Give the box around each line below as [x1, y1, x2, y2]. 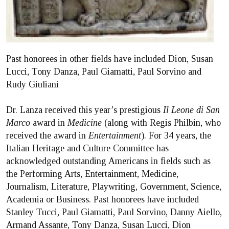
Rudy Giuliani [6, 79, 59, 89]
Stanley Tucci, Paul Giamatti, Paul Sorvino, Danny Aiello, [6, 207, 222, 217]
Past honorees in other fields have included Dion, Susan [6, 54, 213, 64]
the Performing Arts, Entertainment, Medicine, [6, 169, 178, 179]
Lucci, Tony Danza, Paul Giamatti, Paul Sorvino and [6, 66, 201, 77]
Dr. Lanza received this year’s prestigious [6, 105, 163, 115]
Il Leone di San [163, 105, 220, 115]
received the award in [6, 130, 88, 141]
